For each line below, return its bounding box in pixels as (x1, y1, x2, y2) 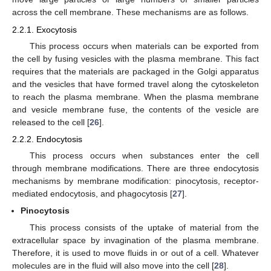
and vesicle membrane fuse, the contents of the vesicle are (12, 104, 259, 114)
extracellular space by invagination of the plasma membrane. (12, 235, 259, 246)
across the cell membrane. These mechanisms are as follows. (12, 7, 249, 18)
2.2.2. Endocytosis (12, 134, 82, 144)
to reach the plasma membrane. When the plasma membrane (12, 91, 259, 102)
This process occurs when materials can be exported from (29, 41, 259, 51)
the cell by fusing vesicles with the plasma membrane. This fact (12, 53, 259, 64)
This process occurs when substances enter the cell (29, 151, 259, 161)
